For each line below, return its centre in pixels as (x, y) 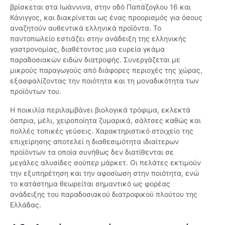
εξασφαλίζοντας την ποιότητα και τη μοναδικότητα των (104, 81)
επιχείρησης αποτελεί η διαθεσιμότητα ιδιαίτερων (94, 142)
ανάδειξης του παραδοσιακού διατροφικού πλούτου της (104, 194)
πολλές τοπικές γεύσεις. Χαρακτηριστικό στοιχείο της (102, 131)
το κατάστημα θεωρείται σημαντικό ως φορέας (90, 184)
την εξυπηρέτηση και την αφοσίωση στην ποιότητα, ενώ (104, 173)
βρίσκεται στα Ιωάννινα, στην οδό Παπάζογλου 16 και (100, 7)
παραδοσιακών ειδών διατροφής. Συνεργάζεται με (95, 60)
